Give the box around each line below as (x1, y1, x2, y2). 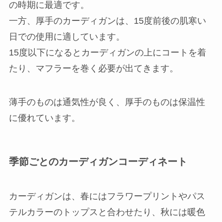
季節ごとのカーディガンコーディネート (8, 156, 187, 167)
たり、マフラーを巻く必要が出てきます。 (8, 63, 178, 74)
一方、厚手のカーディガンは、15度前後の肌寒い (8, 16, 206, 26)
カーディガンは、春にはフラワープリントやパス (8, 191, 205, 201)
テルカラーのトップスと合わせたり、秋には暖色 (8, 207, 205, 217)
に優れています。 (8, 113, 80, 123)
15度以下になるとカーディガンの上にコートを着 (8, 48, 206, 58)
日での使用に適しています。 (8, 32, 125, 42)
